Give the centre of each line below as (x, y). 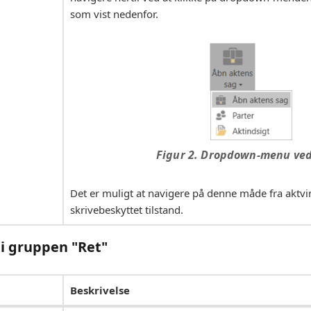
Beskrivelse (100, 291)
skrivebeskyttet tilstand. (127, 210)
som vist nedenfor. (114, 14)
